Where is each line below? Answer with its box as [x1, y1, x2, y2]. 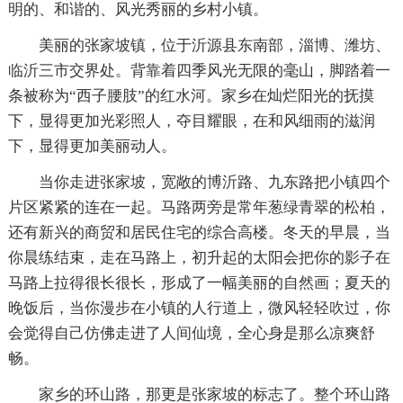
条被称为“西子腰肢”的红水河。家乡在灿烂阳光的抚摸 [7, 86, 374, 104]
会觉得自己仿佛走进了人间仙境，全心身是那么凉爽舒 [7, 324, 375, 342]
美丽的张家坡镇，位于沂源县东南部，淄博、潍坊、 [38, 36, 390, 54]
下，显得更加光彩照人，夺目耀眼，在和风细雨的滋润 [7, 112, 375, 130]
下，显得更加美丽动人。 [7, 137, 176, 155]
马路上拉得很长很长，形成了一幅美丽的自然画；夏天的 [7, 273, 390, 291]
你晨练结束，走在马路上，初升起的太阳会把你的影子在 [7, 248, 390, 266]
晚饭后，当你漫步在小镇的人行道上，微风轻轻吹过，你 [7, 299, 390, 317]
